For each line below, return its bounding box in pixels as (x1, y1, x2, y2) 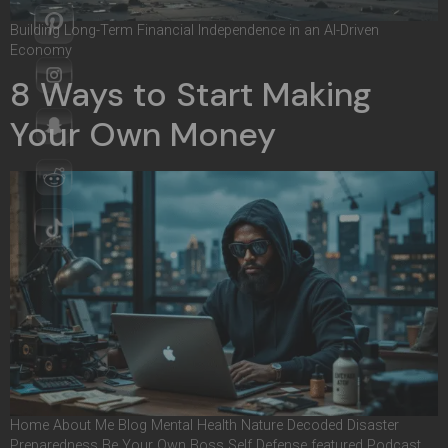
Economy (10, 42, 72, 60)
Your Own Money (10, 113, 276, 157)
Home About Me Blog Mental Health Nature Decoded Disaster (10, 417, 399, 435)
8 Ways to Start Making (10, 73, 372, 117)
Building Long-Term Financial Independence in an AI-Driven (10, 22, 379, 40)
